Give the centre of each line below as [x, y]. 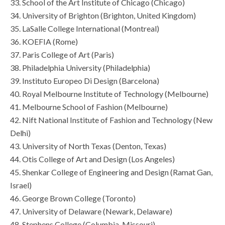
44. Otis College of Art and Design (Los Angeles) [92, 159]
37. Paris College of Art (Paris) [62, 55]
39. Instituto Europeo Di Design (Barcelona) [85, 81]
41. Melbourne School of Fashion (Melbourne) [89, 107]
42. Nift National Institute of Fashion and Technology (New [111, 120]
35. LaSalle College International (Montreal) [85, 29]
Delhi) [20, 133]
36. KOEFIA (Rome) [44, 42]
